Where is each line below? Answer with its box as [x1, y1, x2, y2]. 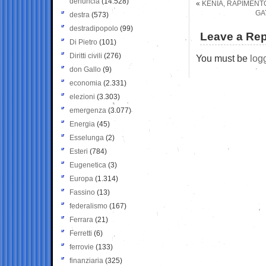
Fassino [69, 188, 95, 197]
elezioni [69, 92, 95, 101]
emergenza [69, 106, 106, 115]
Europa [69, 174, 93, 183]
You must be [196, 52, 250, 64]
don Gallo [69, 65, 101, 74]
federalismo [69, 201, 107, 210]
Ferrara [69, 215, 93, 224]
